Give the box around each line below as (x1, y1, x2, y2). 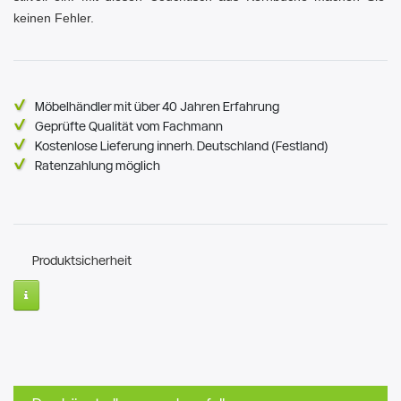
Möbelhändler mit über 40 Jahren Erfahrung (35, 99, 279, 115)
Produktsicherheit (32, 253, 132, 269)
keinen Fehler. (13, 11, 94, 26)
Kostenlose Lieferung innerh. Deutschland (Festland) (35, 139, 328, 154)
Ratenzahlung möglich (35, 158, 160, 174)
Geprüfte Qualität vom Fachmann (35, 119, 223, 134)
